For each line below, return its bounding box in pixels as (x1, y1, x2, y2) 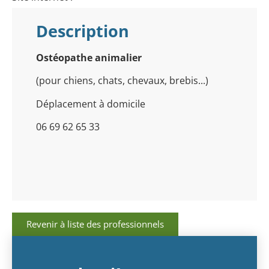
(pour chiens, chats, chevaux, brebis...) (36, 74, 208, 88)
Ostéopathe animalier (36, 50, 142, 64)
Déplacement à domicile (36, 97, 145, 110)
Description (36, 19, 129, 42)
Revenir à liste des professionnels (26, 218, 164, 231)
